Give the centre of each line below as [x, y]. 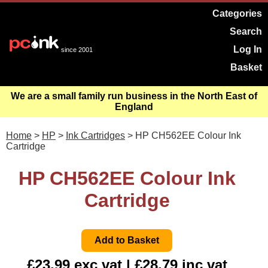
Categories [237, 13]
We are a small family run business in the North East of [134, 96]
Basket [246, 67]
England [134, 107]
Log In [248, 49]
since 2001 [77, 50]
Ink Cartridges [95, 135]
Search [246, 31]
